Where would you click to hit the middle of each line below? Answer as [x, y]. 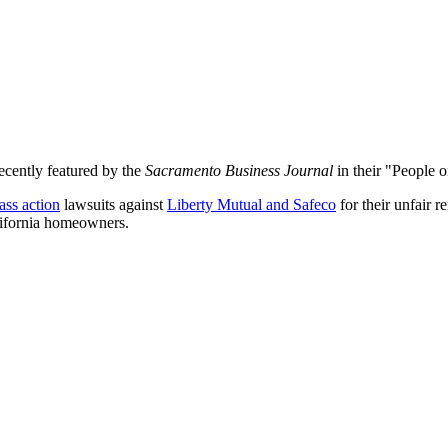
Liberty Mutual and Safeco [251, 204]
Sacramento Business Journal [239, 170]
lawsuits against [113, 204]
